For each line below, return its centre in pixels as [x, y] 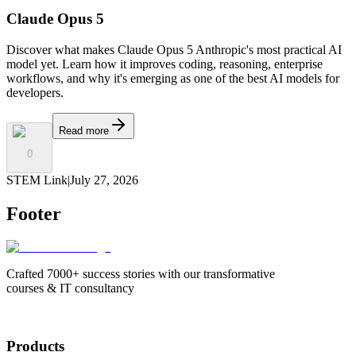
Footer [34, 213]
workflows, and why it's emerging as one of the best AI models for [173, 78]
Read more [84, 131]
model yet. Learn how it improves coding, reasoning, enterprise [164, 64]
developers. [35, 93]
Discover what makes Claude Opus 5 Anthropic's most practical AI [174, 50]
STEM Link [37, 180]
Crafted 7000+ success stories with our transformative [141, 274]
